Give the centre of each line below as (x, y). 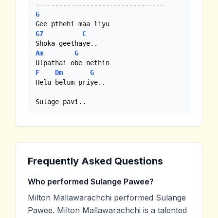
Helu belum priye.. (71, 82)
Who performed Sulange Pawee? (91, 181)
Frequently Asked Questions (95, 161)
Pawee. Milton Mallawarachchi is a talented (107, 210)
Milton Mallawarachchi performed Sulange (107, 197)
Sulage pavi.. (61, 101)
